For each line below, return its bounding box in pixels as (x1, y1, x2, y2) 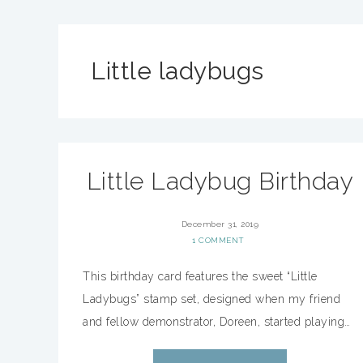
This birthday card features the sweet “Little (83, 270, 318, 283)
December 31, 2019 (181, 220, 259, 228)
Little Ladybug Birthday (86, 167, 354, 195)
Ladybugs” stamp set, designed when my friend (83, 293, 340, 305)
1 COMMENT (192, 236, 245, 245)
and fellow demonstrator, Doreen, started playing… (83, 315, 351, 328)
